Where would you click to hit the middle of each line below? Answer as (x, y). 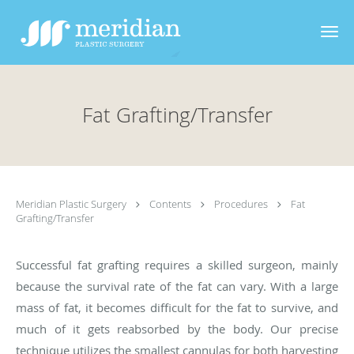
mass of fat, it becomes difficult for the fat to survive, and (177, 307)
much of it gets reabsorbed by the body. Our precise (177, 328)
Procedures (242, 204)
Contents (171, 204)
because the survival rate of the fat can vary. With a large (177, 286)
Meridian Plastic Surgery (72, 204)
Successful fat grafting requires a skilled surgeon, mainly (177, 264)
